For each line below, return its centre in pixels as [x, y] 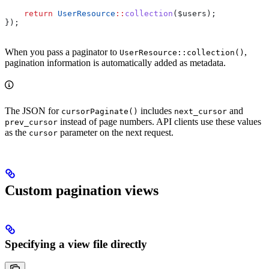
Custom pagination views [82, 190]
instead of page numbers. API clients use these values [159, 121]
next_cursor [201, 111]
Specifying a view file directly [76, 244]
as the [17, 132]
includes [156, 110]
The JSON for [33, 110]
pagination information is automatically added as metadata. [115, 62]
